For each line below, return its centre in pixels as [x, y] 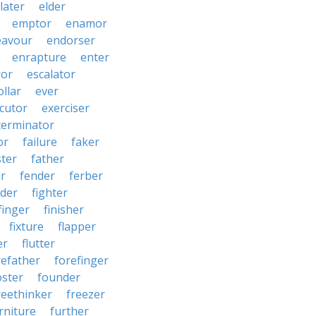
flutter [38, 243]
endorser [71, 40]
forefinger [81, 260]
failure [40, 142]
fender [37, 176]
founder [59, 277]
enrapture [39, 57]
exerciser [66, 108]
